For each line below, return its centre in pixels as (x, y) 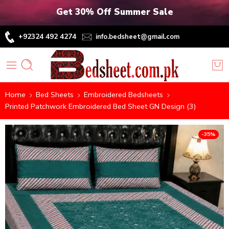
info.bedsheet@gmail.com (138, 37)
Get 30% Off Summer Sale (114, 12)
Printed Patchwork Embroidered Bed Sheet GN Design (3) (100, 107)
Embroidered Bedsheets (123, 95)
